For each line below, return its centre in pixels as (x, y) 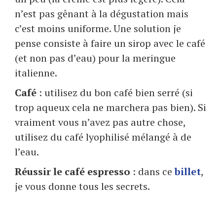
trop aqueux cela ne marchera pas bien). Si (110, 108)
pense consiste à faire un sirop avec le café (110, 43)
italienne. (36, 73)
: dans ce (152, 172)
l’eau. (27, 152)
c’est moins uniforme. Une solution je (98, 29)
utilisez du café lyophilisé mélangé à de (103, 137)
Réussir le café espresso (73, 172)
